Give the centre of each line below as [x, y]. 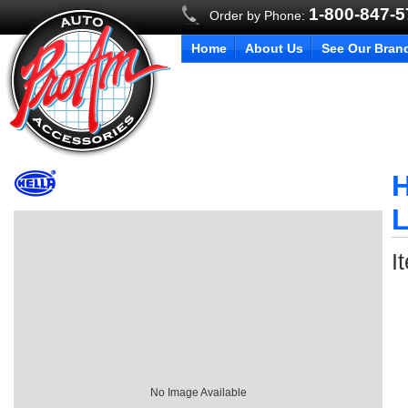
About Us [274, 48]
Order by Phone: [257, 15]
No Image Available [198, 393]
